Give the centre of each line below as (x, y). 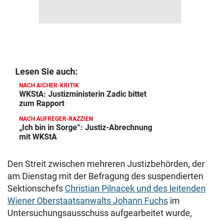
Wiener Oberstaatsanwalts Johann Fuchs (88, 201)
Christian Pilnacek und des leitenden (135, 188)
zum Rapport (42, 103)
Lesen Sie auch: (46, 71)
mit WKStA (38, 137)
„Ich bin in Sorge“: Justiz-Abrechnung (86, 127)
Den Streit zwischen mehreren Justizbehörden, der (106, 164)
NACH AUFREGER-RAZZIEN (56, 119)
